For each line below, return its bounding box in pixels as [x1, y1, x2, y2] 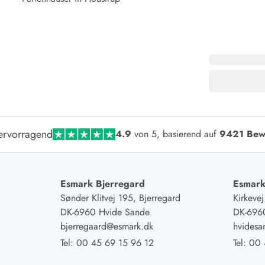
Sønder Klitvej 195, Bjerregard [60, 190, 180, 205]
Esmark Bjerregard [60, 176, 145, 190]
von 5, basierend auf [131, 127, 220, 141]
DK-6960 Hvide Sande [60, 205, 150, 219]
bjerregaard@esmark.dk [60, 219, 153, 233]
